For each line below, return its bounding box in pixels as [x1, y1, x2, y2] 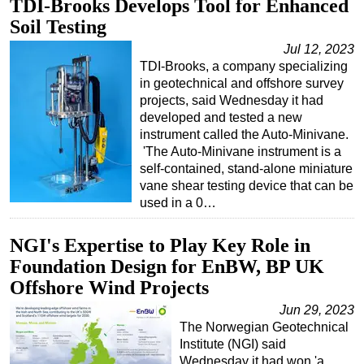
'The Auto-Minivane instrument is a [140, 144, 341, 158]
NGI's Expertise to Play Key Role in [10, 234, 310, 256]
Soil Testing [10, 15, 106, 37]
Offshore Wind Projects [10, 276, 209, 298]
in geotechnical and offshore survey [140, 76, 344, 90]
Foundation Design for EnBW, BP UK [10, 255, 324, 277]
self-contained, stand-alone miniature [140, 161, 353, 175]
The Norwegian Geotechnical [180, 319, 349, 334]
